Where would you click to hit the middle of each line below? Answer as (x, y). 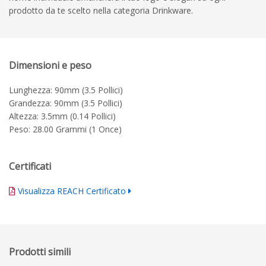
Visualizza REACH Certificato (72, 191)
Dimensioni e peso (50, 65)
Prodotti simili (40, 251)
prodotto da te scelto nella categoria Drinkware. (101, 10)
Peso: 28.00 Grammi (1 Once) (65, 129)
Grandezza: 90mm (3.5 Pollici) (66, 103)
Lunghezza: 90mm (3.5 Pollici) (66, 90)
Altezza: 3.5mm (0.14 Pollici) (62, 116)
